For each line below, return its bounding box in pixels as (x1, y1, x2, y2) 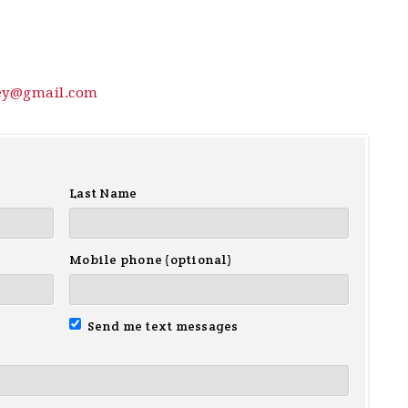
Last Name (69, 184, 138, 201)
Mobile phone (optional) (69, 250, 232, 268)
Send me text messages (85, 317, 239, 334)
